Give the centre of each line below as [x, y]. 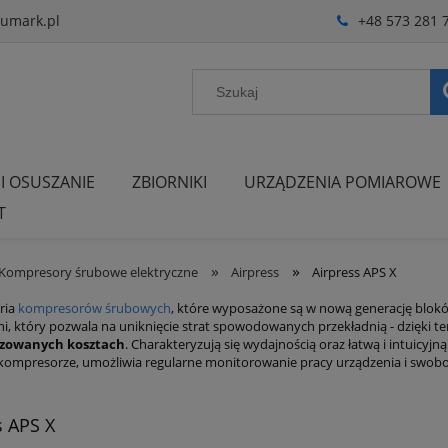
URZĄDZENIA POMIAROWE [343, 182]
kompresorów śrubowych [94, 308]
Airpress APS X [355, 272]
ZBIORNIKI [169, 182]
